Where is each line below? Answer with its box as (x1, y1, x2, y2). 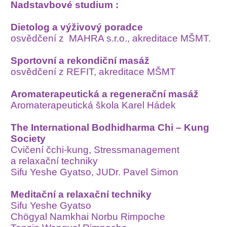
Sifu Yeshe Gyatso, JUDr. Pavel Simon (11, 167, 179, 178)
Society (11, 133, 46, 144)
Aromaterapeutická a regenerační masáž (11, 89, 199, 100)
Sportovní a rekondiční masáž (11, 55, 150, 66)
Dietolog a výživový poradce (11, 22, 143, 33)
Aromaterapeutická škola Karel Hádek (11, 100, 176, 111)
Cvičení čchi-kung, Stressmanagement (11, 144, 180, 156)
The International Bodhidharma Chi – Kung (11, 122, 210, 133)
